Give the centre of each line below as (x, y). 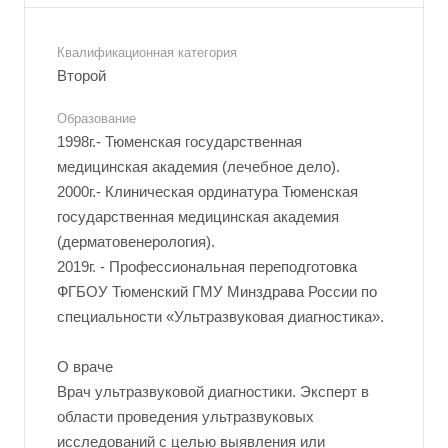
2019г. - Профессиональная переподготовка (207, 266)
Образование (96, 118)
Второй (81, 75)
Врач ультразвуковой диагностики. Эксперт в (213, 391)
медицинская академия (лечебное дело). (198, 166)
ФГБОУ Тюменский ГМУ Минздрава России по (217, 291)
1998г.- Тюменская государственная (179, 141)
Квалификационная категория (147, 52)
